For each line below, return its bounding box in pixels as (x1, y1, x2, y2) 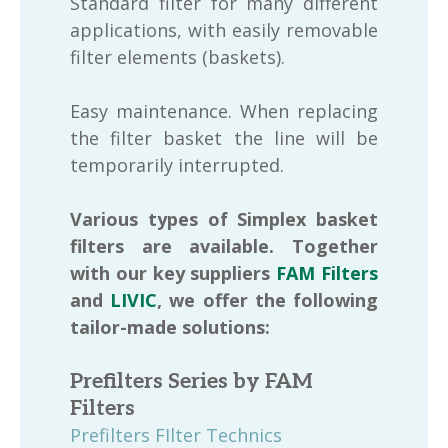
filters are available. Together (70, 234, 378, 258)
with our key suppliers (70, 261, 277, 285)
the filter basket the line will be (70, 126, 378, 150)
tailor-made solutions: (70, 315, 270, 339)
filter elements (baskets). (70, 45, 285, 69)
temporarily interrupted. (70, 153, 284, 177)
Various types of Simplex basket (70, 207, 378, 231)
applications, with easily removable (70, 18, 378, 42)
